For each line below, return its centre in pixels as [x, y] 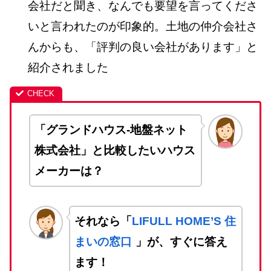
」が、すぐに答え [181, 241]
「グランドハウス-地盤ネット [111, 130]
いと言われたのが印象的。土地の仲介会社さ [142, 27]
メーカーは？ [69, 171]
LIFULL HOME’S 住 [184, 221]
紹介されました [68, 68]
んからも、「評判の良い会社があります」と [142, 47]
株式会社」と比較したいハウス [115, 151]
